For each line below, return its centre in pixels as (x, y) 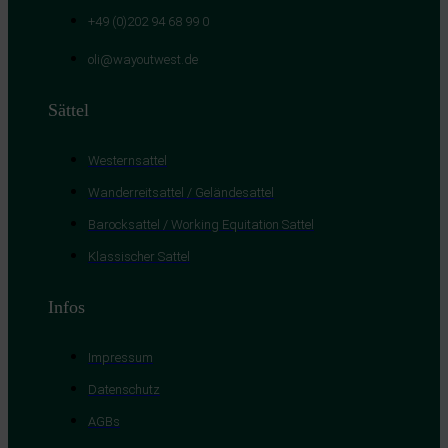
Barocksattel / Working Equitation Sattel (201, 224)
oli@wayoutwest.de (143, 59)
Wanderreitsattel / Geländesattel (181, 192)
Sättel (68, 109)
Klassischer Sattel (139, 256)
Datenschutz (124, 389)
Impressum (120, 357)
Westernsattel (127, 160)
